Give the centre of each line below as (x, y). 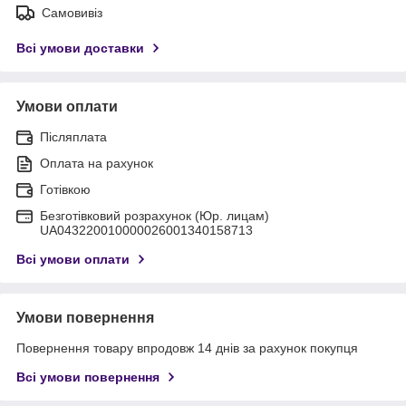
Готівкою (65, 189)
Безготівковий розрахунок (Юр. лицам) (155, 215)
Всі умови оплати (73, 259)
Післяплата (73, 136)
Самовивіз (72, 12)
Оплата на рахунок (97, 163)
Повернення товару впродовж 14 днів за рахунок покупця (187, 348)
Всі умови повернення (88, 377)
